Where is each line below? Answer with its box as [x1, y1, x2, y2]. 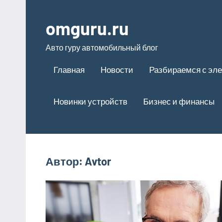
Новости [101, 64, 133, 74]
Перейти [26, 2, 57, 11]
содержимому [26, 30, 77, 39]
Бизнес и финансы [143, 96, 215, 106]
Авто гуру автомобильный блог [46, 43, 158, 52]
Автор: [46, 154, 85, 167]
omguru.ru [46, 17, 129, 39]
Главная [54, 64, 85, 74]
